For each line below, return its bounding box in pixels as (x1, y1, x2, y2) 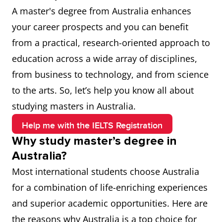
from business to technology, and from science (12, 68, 209, 80)
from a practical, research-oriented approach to (12, 37, 210, 49)
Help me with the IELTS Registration (22, 120, 163, 131)
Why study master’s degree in (12, 134, 177, 148)
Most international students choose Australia (12, 166, 199, 177)
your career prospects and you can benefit (12, 21, 188, 33)
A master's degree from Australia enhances (12, 5, 191, 17)
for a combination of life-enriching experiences (12, 181, 208, 193)
